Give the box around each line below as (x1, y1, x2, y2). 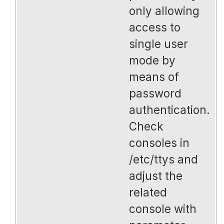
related (129, 185, 167, 199)
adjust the (129, 168, 183, 182)
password (129, 86, 182, 100)
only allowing (129, 3, 200, 17)
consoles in (129, 135, 190, 149)
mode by (129, 53, 176, 67)
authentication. (129, 102, 210, 116)
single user (129, 36, 188, 50)
